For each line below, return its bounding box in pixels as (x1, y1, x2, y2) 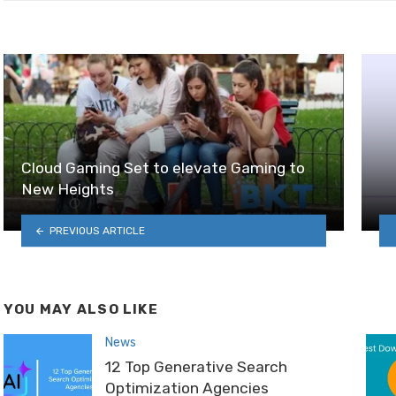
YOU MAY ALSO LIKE (4, 301, 158, 317)
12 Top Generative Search (105, 357, 287, 376)
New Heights (21, 179, 114, 198)
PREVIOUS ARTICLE (49, 224, 145, 237)
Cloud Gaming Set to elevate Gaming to (21, 158, 305, 177)
